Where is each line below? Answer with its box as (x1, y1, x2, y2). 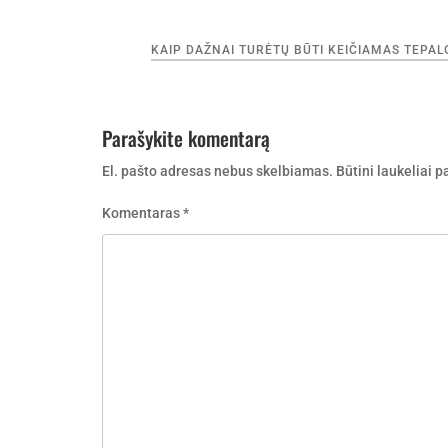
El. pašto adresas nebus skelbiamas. (102, 162, 333, 179)
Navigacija (101, 31, 188, 64)
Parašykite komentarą (102, 122, 270, 153)
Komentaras (102, 204, 183, 221)
